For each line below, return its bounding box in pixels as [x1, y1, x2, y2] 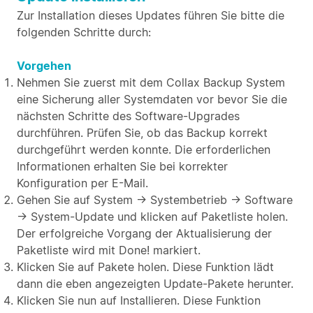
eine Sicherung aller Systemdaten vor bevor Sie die [17, 92, 287, 106]
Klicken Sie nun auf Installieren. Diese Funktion [17, 293, 261, 307]
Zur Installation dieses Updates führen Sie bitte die [17, 8, 284, 22]
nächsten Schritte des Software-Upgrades [17, 109, 240, 123]
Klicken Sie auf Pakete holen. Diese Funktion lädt [17, 260, 274, 274]
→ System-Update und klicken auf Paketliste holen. [17, 210, 288, 224]
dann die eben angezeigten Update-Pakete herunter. [17, 277, 293, 291]
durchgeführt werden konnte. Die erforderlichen [17, 143, 270, 156]
